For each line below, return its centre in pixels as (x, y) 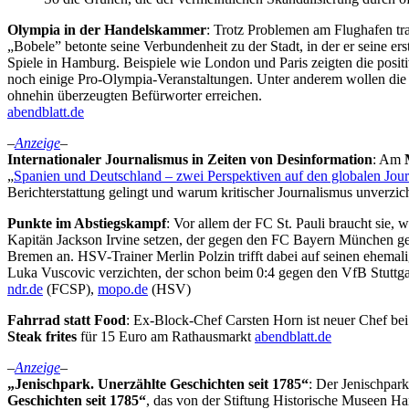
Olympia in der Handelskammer (107, 29)
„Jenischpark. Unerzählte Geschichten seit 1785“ (158, 383)
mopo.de (123, 288)
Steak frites (42, 336)
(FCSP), (70, 288)
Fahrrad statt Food (67, 320)
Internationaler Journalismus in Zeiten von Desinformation (190, 159)
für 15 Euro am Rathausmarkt (166, 336)
